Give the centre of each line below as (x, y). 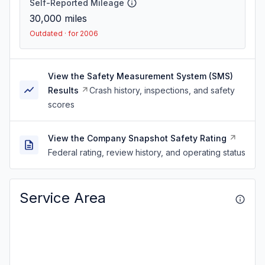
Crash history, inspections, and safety (162, 90)
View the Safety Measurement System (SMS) (140, 76)
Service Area (63, 198)
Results (63, 90)
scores (61, 104)
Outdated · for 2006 (64, 33)
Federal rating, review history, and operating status (147, 152)
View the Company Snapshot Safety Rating (137, 138)
